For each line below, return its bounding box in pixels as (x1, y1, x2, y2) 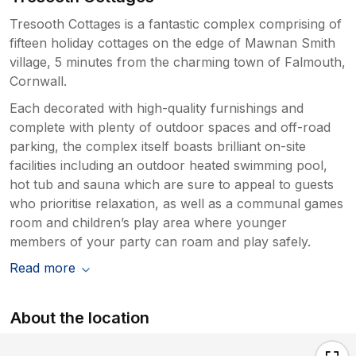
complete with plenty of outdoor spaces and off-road (10, 118, 331, 135)
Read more (10, 259, 75, 276)
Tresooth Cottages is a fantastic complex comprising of (10, 15, 342, 32)
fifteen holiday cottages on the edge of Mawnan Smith (10, 34, 335, 51)
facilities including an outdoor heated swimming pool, (10, 157, 327, 173)
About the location (10, 308, 150, 327)
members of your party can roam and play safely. (10, 233, 311, 250)
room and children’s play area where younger (10, 214, 287, 230)
